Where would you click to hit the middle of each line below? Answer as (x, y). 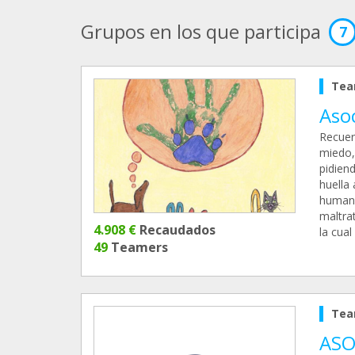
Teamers (138, 248)
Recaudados (176, 230)
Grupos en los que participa (201, 31)
